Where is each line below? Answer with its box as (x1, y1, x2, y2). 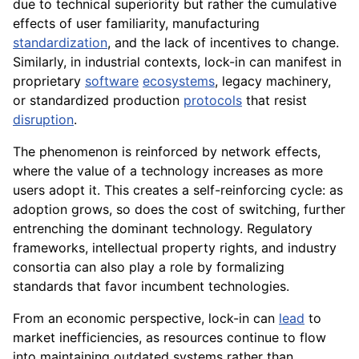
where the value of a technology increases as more (13, 163, 323, 179)
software (85, 73, 139, 90)
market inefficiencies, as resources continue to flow (13, 329, 326, 346)
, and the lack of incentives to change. (107, 34, 339, 51)
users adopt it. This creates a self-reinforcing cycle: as (13, 182, 343, 199)
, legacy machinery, (215, 73, 331, 90)
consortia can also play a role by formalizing (13, 259, 284, 276)
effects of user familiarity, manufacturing (13, 15, 260, 32)
